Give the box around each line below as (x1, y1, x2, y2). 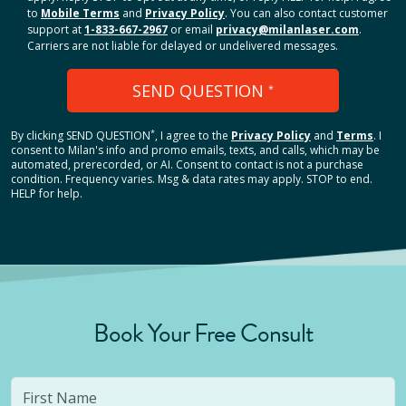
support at (27, 22, 82, 37)
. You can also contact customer (225, 5, 388, 21)
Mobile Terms (41, 5, 120, 21)
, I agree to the (155, 128, 228, 143)
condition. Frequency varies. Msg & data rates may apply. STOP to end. (11, 171, 372, 187)
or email (170, 22, 213, 37)
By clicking (11, 128, 66, 143)
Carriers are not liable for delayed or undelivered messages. (27, 38, 338, 53)
